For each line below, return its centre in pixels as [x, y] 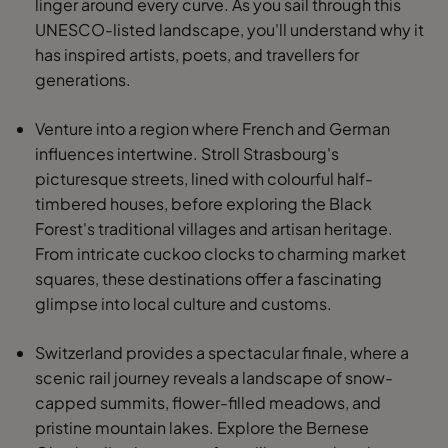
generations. [84, 79]
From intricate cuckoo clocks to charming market [220, 253]
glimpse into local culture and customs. [183, 303]
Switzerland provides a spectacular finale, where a [222, 352]
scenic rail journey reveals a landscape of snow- [214, 377]
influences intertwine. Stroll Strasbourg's [187, 153]
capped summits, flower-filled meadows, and [208, 402]
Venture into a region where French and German [212, 128]
